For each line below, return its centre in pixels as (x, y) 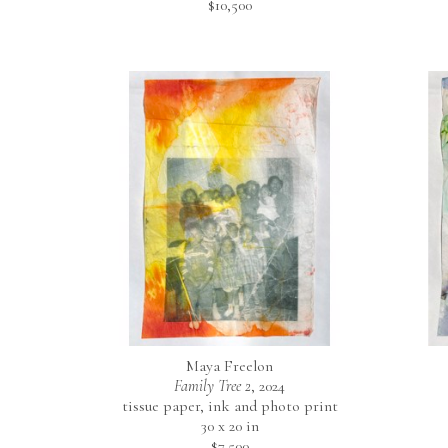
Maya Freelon (229, 365)
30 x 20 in (229, 425)
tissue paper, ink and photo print (229, 405)
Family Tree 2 (212, 385)
